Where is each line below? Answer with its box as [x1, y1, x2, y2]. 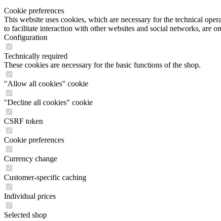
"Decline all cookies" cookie [4, 98, 93, 107]
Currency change [4, 154, 57, 163]
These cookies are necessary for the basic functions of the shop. [4, 61, 201, 69]
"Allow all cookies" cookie [4, 79, 88, 88]
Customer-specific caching [4, 173, 86, 182]
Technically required [4, 52, 68, 60]
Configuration [4, 33, 47, 41]
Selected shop [4, 211, 47, 219]
